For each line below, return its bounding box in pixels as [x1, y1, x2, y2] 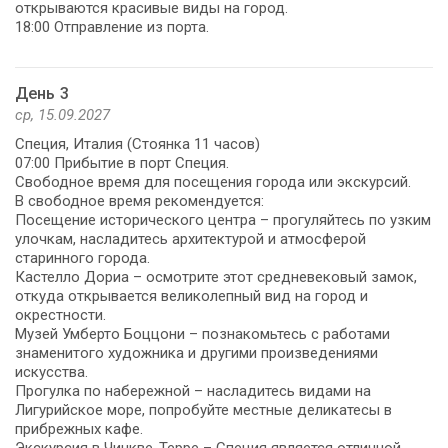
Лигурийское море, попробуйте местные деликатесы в [15, 400, 392, 419]
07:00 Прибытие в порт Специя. [15, 153, 229, 172]
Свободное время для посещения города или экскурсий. [15, 172, 411, 191]
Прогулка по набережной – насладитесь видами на [15, 381, 371, 400]
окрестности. [15, 305, 106, 324]
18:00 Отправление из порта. [15, 17, 209, 36]
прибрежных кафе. [15, 419, 143, 438]
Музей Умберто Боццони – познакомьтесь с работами [15, 324, 390, 343]
